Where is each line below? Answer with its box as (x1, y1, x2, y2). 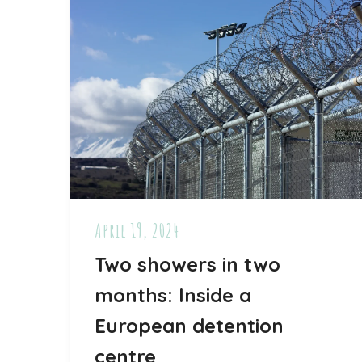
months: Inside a (95, 283, 251, 308)
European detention (95, 314, 284, 339)
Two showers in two (95, 252, 280, 277)
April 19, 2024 (95, 218, 179, 243)
